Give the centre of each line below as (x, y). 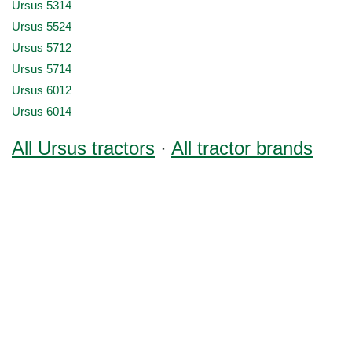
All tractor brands (242, 148)
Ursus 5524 (42, 27)
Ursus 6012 (42, 90)
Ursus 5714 (42, 69)
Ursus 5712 (42, 48)
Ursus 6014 (42, 112)
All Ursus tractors (83, 148)
